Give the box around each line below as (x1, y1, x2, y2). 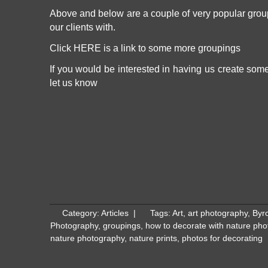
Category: (62, 209, 101, 218)
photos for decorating (182, 234, 263, 243)
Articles (101, 209, 129, 218)
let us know (50, 77, 98, 88)
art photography (188, 209, 248, 218)
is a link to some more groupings (101, 42, 240, 53)
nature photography (50, 234, 124, 243)
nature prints (129, 234, 177, 243)
